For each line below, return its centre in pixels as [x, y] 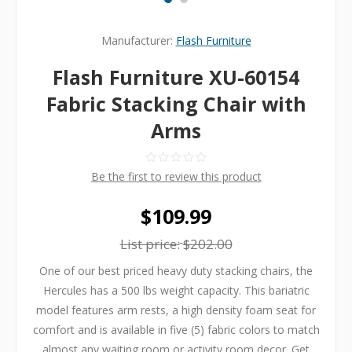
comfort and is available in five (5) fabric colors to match [176, 330]
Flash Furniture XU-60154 [176, 77]
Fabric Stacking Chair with [176, 104]
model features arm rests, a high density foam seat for [176, 310]
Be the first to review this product [176, 177]
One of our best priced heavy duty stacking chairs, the [176, 271]
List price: [150, 244]
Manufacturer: [137, 41]
